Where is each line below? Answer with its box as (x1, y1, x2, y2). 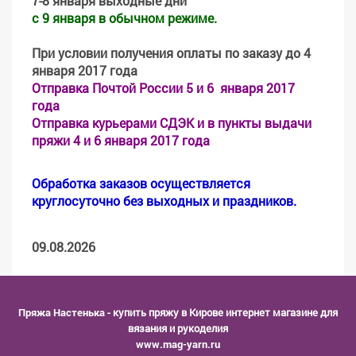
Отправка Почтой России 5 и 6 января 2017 (32, 79, 295, 96)
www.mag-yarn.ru (136, 337, 220, 351)
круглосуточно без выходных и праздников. (32, 192, 296, 209)
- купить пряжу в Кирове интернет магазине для (105, 305, 338, 319)
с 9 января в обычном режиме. (32, 10, 217, 26)
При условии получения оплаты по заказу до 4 (32, 44, 311, 61)
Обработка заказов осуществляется (32, 175, 250, 192)
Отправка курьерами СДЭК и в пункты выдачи (32, 114, 311, 131)
